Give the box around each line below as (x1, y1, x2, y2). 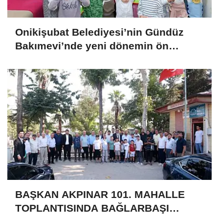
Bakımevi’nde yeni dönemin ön (15, 40, 169, 51)
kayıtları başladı (15, 53, 94, 65)
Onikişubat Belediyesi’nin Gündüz (15, 26, 184, 38)
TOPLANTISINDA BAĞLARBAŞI (15, 202, 169, 214)
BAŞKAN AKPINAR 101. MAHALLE (15, 188, 185, 200)
